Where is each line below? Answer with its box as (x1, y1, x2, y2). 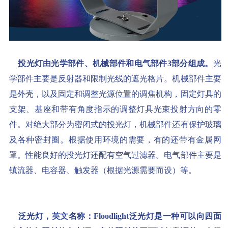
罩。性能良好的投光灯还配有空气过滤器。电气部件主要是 (9, 150, 221, 159)
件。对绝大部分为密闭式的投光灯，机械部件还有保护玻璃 (9, 120, 221, 129)
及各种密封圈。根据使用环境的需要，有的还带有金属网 (9, 135, 221, 144)
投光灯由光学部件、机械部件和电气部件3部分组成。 (15, 59, 213, 68)
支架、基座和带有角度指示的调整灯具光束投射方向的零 (9, 104, 221, 113)
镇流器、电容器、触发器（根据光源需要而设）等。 (9, 165, 196, 175)
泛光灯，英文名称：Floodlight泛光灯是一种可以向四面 (18, 211, 221, 220)
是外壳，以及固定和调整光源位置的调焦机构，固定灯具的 (9, 89, 221, 98)
